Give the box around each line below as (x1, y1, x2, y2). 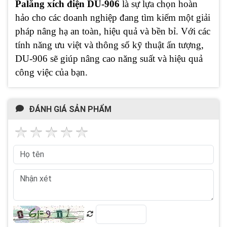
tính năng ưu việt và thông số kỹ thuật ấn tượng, (15, 39, 204, 50)
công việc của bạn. (15, 66, 88, 78)
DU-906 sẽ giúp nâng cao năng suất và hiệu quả (15, 53, 203, 64)
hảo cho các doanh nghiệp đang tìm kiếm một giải (15, 12, 210, 23)
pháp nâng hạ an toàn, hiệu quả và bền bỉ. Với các (15, 25, 210, 36)
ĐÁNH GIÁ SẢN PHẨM (29, 104, 111, 114)
